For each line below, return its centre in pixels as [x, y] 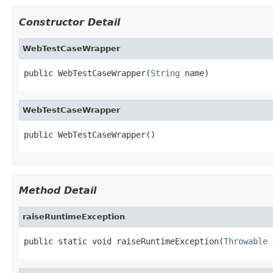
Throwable [246, 241]
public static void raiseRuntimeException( [124, 241]
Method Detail [58, 190]
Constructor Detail [69, 22]
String [165, 73]
